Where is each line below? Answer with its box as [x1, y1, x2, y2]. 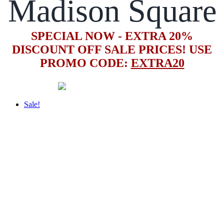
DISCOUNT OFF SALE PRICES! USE [12, 42, 212, 56]
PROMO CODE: [39, 56, 131, 69]
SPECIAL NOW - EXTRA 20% [31, 29, 193, 42]
